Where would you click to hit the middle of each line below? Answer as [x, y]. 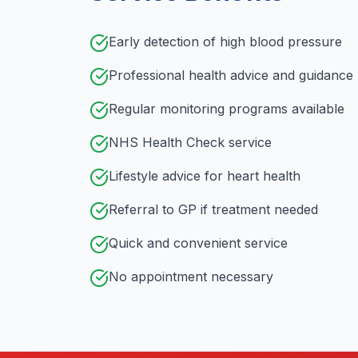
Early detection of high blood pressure [225, 42]
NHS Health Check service [190, 142]
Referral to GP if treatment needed [213, 209]
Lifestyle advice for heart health [205, 176]
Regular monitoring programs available [227, 109]
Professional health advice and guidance [231, 75]
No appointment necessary [191, 276]
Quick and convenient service [198, 243]
